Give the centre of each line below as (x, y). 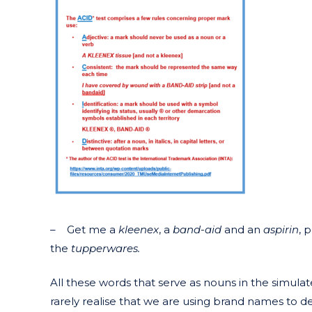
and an (242, 229)
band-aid (197, 229)
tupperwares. (106, 248)
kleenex (139, 229)
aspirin (281, 229)
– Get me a (84, 229)
